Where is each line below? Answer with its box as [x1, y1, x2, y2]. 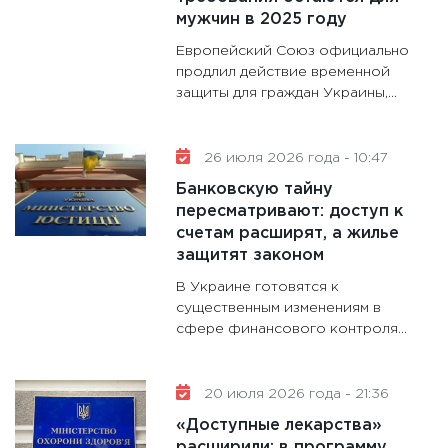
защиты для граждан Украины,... [176, 87, 398, 100]
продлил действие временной [176, 66, 391, 79]
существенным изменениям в [176, 302, 382, 315]
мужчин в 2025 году [176, 12, 348, 28]
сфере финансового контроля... [176, 323, 408, 336]
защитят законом [176, 248, 325, 264]
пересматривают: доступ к [176, 204, 404, 220]
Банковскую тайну [176, 182, 334, 198]
